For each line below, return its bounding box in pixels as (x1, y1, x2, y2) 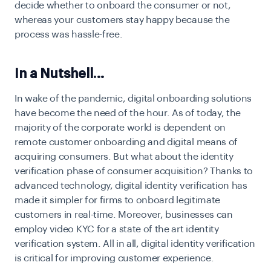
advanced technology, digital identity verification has (15, 180, 247, 191)
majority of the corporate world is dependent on (15, 122, 226, 132)
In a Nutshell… (15, 67, 104, 80)
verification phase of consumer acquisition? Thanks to (15, 166, 253, 176)
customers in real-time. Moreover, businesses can (15, 209, 233, 220)
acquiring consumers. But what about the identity (15, 151, 233, 162)
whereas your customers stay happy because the (15, 15, 230, 25)
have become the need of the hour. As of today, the (15, 108, 241, 118)
